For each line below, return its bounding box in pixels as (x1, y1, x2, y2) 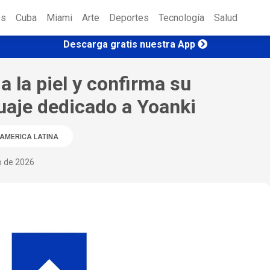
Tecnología (159, 12, 204, 24)
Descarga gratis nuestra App (63, 38, 195, 50)
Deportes (109, 12, 149, 24)
